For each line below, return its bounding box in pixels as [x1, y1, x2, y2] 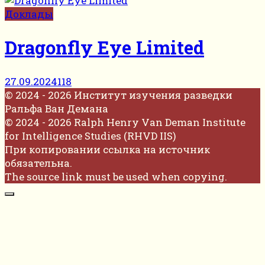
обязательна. [5, 156, 72, 170]
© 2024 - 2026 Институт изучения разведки [5, 88, 232, 102]
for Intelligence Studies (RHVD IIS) [5, 128, 176, 143]
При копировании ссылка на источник [5, 142, 210, 156]
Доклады [5, 7, 53, 21]
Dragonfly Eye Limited [5, 35, 204, 60]
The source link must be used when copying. [5, 169, 227, 183]
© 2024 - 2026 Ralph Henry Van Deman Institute [5, 115, 245, 129]
